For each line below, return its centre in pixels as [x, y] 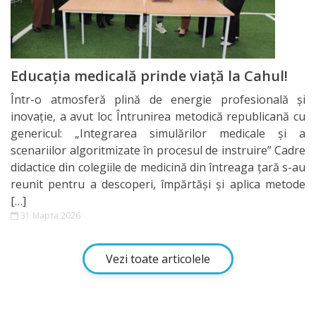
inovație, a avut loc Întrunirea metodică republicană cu [158, 116]
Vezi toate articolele [158, 259]
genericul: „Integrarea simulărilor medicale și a [158, 133]
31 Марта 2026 [49, 215]
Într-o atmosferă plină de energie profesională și [158, 99]
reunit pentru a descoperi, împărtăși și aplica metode [158, 184]
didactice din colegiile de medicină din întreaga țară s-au [158, 167]
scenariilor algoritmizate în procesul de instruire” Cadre [158, 150]
